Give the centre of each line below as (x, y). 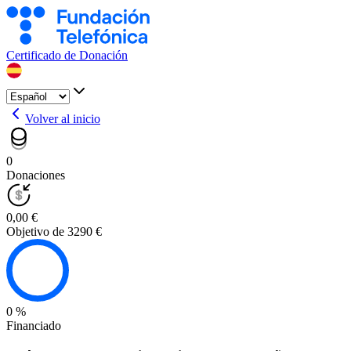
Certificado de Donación (67, 55)
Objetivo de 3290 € (54, 232)
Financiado (34, 326)
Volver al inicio (63, 119)
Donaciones (36, 175)
